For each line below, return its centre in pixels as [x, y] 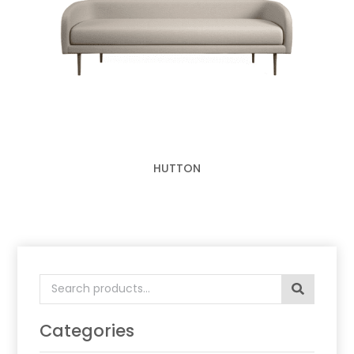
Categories [87, 331]
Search [61, 283]
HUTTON [177, 169]
